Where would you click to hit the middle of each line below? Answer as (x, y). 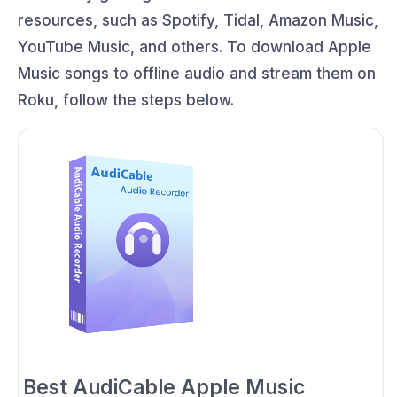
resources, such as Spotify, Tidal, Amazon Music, (198, 20)
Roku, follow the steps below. (126, 100)
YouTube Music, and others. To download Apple (195, 47)
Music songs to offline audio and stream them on (197, 73)
